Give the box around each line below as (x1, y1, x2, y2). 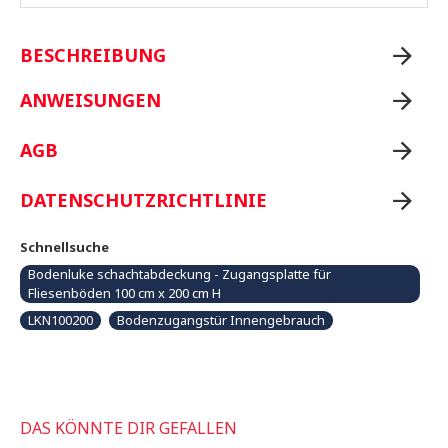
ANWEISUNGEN (20, 88, 161, 113)
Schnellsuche (20, 238, 109, 257)
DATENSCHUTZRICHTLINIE (20, 188, 267, 213)
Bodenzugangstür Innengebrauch (117, 311, 325, 330)
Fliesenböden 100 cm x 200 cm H (28, 284, 221, 303)
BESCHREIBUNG (20, 43, 166, 68)
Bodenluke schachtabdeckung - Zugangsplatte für (28, 265, 331, 284)
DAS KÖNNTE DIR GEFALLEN (20, 417, 237, 439)
